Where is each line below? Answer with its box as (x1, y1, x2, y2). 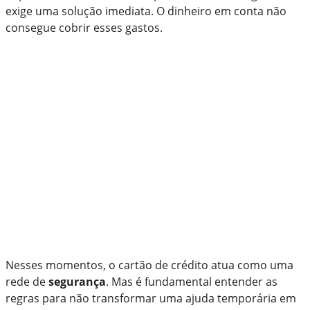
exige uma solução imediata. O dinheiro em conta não (6, 3, 286, 19)
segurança (48, 273, 106, 289)
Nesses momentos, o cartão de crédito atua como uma (6, 257, 293, 273)
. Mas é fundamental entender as (106, 273, 277, 289)
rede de (6, 273, 48, 289)
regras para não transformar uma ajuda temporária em (6, 290, 296, 306)
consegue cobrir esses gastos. (6, 19, 163, 35)
